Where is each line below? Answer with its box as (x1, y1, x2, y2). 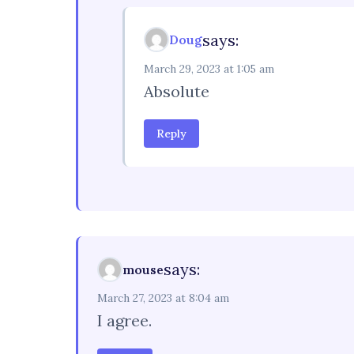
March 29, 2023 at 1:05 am (144, 61, 274, 76)
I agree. (97, 311, 152, 331)
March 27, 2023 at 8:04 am (97, 291, 229, 306)
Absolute (144, 81, 209, 101)
